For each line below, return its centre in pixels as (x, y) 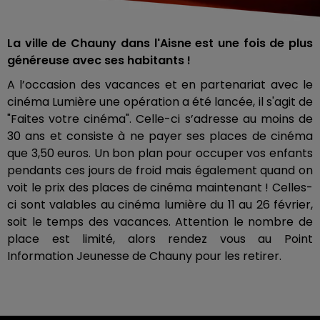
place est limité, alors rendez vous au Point (160, 239)
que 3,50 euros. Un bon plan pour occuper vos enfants (160, 153)
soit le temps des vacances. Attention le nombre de (160, 221)
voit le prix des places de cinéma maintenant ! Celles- (160, 187)
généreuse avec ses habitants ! (99, 60)
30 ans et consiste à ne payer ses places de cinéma (160, 136)
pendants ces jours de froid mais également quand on (160, 170)
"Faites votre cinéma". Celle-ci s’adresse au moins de (160, 119)
